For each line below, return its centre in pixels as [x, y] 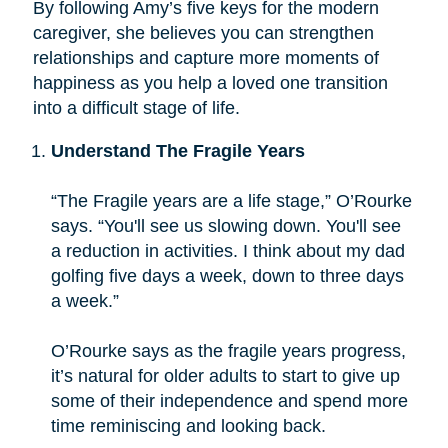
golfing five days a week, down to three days [227, 275]
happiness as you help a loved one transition [210, 82]
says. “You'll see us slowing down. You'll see [225, 225]
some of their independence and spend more [229, 400]
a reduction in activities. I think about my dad [227, 250]
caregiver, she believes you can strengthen [203, 32]
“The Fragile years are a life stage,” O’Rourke [231, 200]
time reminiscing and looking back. [188, 425]
